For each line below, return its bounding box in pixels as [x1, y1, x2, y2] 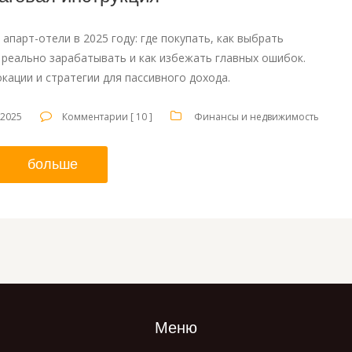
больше [27, 156, 78, 172]
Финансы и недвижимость [194, 109, 320, 123]
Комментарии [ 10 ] [62, 109, 153, 123]
